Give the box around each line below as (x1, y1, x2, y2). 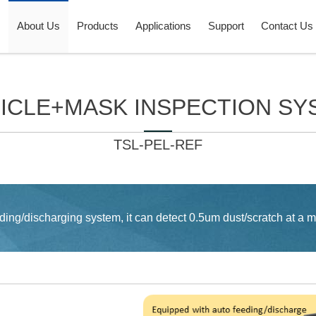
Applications (135, 20, 191, 32)
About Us (16, 20, 60, 32)
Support (207, 20, 244, 32)
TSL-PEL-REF (114, 137, 202, 152)
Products (76, 20, 119, 32)
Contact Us (260, 20, 313, 32)
